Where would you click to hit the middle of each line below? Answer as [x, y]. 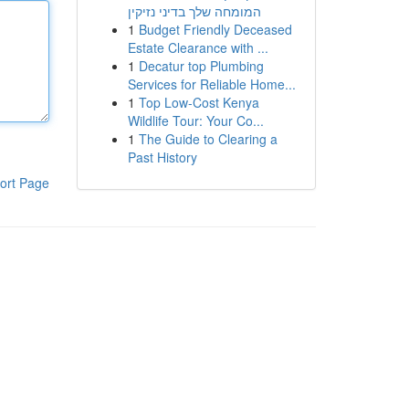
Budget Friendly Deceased [215, 29]
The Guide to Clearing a [208, 139]
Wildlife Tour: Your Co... [195, 121]
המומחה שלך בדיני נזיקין [194, 11]
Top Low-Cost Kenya [199, 102]
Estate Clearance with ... [198, 47]
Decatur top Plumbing [201, 66]
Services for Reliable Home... [211, 84]
